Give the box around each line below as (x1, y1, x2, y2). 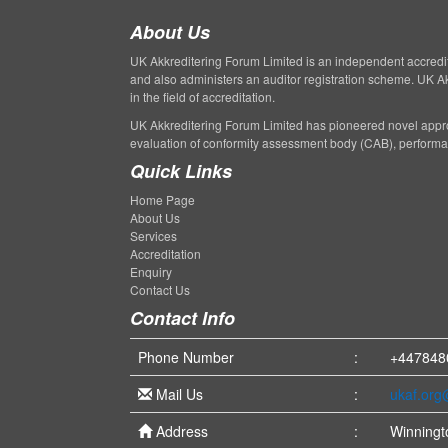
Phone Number (138, 347, 234, 367)
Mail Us (152, 384, 203, 404)
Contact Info (130, 305, 235, 331)
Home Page (130, 191, 195, 208)
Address (152, 421, 208, 441)
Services (130, 227, 177, 244)
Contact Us (130, 281, 190, 298)
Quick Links (130, 158, 232, 184)
